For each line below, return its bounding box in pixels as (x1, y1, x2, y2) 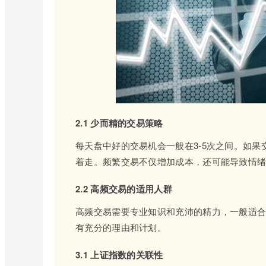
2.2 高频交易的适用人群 (75, 182, 172, 195)
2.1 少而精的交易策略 (75, 116, 163, 129)
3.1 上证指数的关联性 (75, 248, 163, 261)
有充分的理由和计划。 (75, 221, 167, 233)
